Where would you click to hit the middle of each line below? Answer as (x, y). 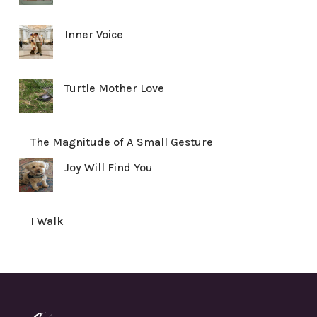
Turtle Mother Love (114, 88)
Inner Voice (93, 34)
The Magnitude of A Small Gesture (121, 142)
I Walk (47, 221)
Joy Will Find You (108, 167)
